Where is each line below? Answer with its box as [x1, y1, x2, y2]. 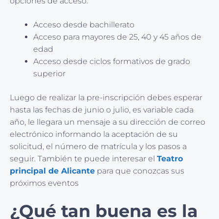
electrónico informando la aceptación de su [10, 129, 178, 139]
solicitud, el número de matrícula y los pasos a [10, 141, 187, 151]
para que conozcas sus [95, 166, 184, 175]
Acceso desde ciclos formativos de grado [33, 56, 190, 66]
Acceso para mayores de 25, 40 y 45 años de [33, 32, 201, 42]
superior [33, 68, 66, 78]
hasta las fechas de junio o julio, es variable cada [10, 105, 194, 114]
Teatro [157, 153, 183, 163]
